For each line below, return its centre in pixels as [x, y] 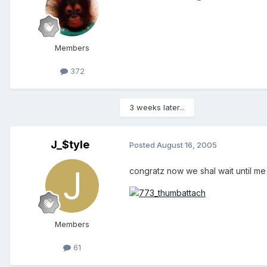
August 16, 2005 [187, 145]
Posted [143, 145]
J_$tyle [70, 144]
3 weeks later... [157, 107]
